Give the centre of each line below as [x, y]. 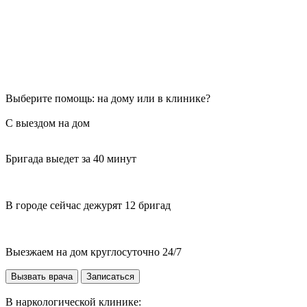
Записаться [110, 277]
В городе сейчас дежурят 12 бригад [88, 206]
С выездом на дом [48, 123]
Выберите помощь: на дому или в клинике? [108, 99]
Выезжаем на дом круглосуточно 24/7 [94, 252]
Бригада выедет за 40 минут [71, 159]
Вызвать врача [42, 277]
